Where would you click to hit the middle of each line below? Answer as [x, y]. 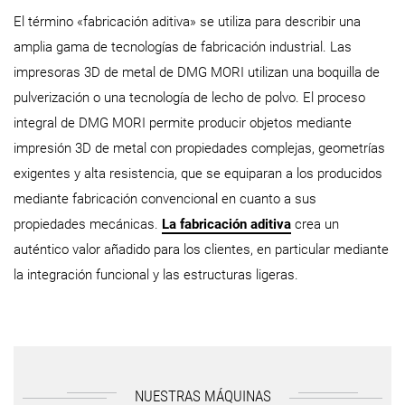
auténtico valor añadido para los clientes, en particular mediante [201, 250]
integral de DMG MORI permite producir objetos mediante [183, 123]
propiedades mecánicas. [88, 225]
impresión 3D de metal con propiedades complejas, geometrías [199, 149]
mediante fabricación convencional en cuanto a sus [165, 199]
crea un [315, 225]
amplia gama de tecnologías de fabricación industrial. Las [183, 47]
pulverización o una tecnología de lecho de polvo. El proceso [189, 98]
